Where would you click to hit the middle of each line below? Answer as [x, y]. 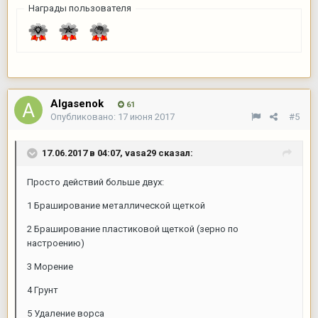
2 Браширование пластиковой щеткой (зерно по [133, 229]
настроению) [56, 243]
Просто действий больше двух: [95, 182]
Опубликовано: [84, 116]
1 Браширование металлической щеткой [116, 205]
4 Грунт [43, 290]
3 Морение [50, 266]
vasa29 [141, 153]
